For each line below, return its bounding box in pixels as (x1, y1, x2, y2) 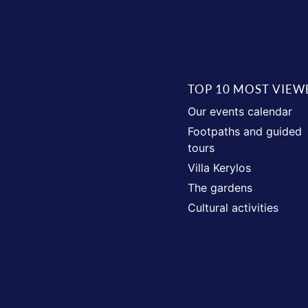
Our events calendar (188, 104, 293, 118)
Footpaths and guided (188, 124, 302, 138)
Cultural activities (188, 201, 279, 214)
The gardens (188, 181, 253, 195)
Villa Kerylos (188, 161, 252, 175)
